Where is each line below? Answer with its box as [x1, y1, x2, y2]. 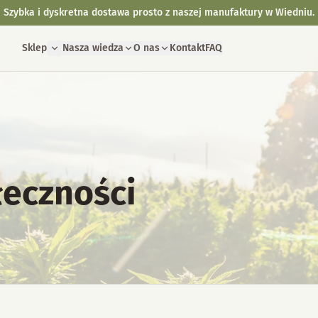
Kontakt [170, 42, 206, 54]
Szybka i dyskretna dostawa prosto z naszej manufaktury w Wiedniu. [4, 6, 314, 18]
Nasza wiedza [62, 42, 124, 54]
